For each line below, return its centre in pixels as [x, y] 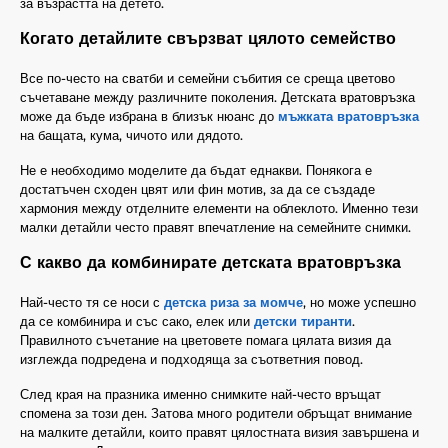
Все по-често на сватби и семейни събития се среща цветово [207, 77]
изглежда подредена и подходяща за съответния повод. [191, 358]
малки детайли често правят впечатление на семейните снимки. [215, 226]
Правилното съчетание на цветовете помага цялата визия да [205, 339]
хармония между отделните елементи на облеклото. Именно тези [219, 207]
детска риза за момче [233, 301]
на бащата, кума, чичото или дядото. [131, 134]
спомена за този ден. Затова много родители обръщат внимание [216, 412]
